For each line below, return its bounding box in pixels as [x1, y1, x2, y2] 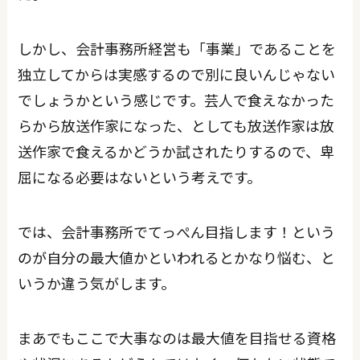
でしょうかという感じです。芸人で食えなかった [18, 88, 335, 110]
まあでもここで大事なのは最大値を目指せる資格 [18, 326, 337, 348]
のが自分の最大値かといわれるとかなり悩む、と [18, 246, 336, 268]
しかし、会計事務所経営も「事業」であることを [18, 37, 337, 59]
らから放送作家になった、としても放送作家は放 [18, 114, 335, 136]
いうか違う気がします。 [18, 272, 176, 293]
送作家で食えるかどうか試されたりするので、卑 [18, 140, 335, 162]
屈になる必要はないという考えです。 [18, 166, 262, 187]
